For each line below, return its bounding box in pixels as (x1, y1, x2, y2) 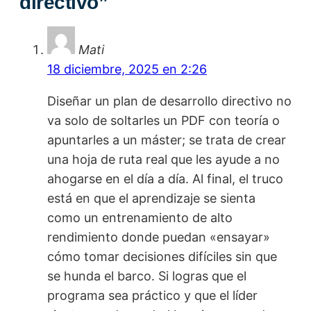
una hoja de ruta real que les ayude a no (47, 151, 280, 167)
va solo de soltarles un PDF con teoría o (47, 112, 280, 128)
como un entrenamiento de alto (47, 210, 233, 225)
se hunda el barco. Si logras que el (47, 268, 246, 283)
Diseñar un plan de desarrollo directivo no (47, 93, 292, 108)
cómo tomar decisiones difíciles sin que (47, 249, 277, 264)
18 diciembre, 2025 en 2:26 (47, 61, 207, 76)
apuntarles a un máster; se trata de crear (47, 132, 286, 147)
